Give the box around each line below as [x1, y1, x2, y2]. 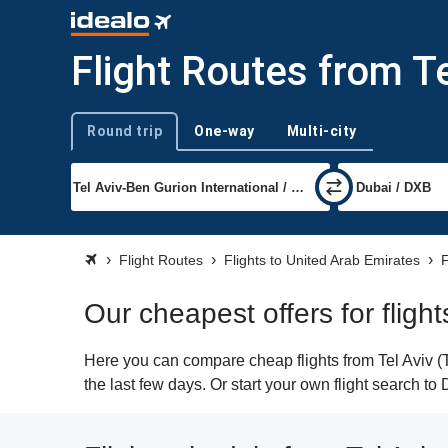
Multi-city [286, 123, 357, 139]
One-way [194, 123, 255, 139]
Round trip [87, 123, 162, 139]
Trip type [70, 132, 121, 147]
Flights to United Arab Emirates [224, 252, 420, 268]
